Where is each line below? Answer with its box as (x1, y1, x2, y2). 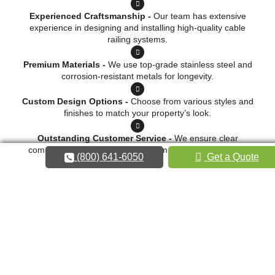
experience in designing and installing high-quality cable (29, 23, 246, 33)
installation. (115, 157, 160, 167)
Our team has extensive (150, 11, 246, 21)
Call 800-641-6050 (43, 211, 125, 222)
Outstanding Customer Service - (37, 133, 174, 144)
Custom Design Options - (21, 96, 131, 107)
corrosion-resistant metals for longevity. (61, 71, 214, 82)
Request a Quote (43, 182, 117, 193)
